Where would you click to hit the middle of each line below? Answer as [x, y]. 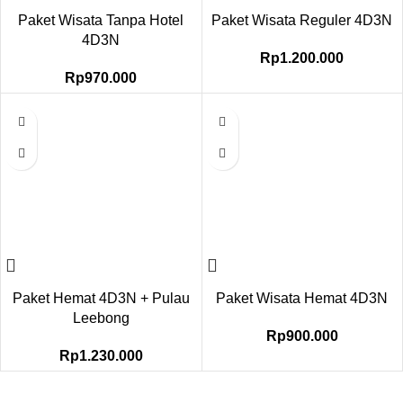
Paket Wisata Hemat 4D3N [302, 299]
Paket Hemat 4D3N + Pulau [101, 299]
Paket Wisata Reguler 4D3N [302, 20]
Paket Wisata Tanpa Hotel [101, 20]
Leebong [101, 318]
